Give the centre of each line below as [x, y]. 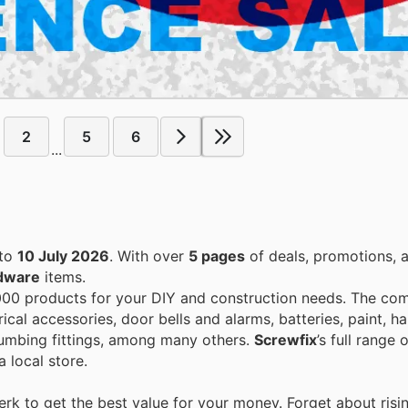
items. [63, 276]
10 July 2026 [63, 255]
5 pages [217, 255]
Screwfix [286, 339]
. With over [153, 255]
